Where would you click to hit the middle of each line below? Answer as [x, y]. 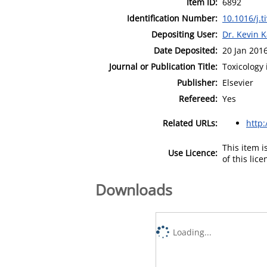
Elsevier [238, 82]
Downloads [134, 189]
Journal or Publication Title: [163, 66]
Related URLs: [190, 123]
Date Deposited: [186, 50]
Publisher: [197, 82]
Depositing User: [184, 34]
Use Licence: [193, 153]
